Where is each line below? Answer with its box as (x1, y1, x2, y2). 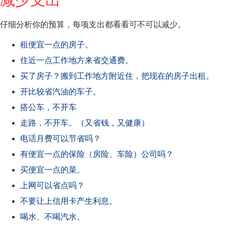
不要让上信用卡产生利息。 (20, 196, 117, 205)
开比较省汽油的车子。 (20, 87, 101, 96)
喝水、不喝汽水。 (20, 212, 85, 221)
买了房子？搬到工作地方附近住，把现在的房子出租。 (20, 71, 214, 80)
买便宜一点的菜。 (20, 165, 85, 174)
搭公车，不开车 (20, 102, 77, 111)
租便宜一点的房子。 (20, 40, 93, 49)
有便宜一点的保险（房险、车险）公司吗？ (20, 149, 174, 158)
